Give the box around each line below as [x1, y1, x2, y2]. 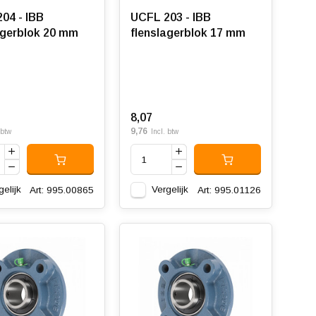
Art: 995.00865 [29, 184, 94, 195]
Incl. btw [150, 128, 178, 135]
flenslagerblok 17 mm [130, 27, 245, 39]
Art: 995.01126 [197, 184, 261, 195]
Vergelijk [151, 184, 188, 195]
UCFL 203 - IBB [130, 11, 211, 23]
